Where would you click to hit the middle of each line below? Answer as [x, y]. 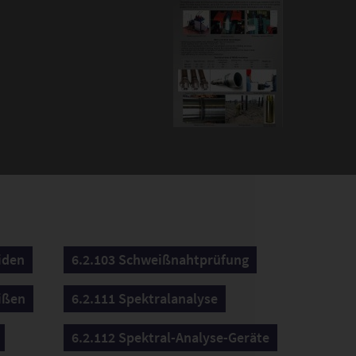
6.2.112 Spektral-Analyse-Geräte [170, 337]
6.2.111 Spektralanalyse [144, 298]
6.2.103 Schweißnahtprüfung [160, 259]
